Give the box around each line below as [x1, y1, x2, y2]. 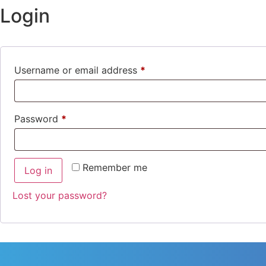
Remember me [83, 161, 147, 173]
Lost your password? [12, 189, 107, 201]
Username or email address [14, 64, 140, 76]
